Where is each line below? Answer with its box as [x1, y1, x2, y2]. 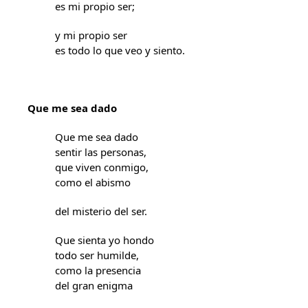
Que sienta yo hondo [55, 233, 154, 247]
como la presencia [55, 263, 141, 277]
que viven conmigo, [55, 160, 148, 174]
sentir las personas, [55, 145, 146, 159]
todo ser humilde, [55, 248, 139, 262]
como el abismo [55, 175, 131, 189]
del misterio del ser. [55, 204, 147, 218]
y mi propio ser [55, 28, 127, 42]
